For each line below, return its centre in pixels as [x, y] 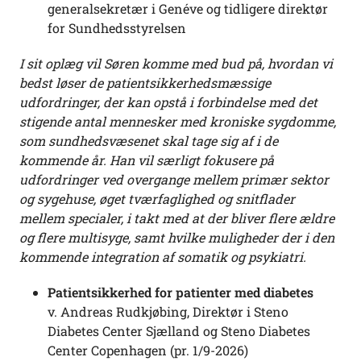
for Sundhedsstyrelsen [117, 28]
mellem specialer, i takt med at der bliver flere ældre [177, 218]
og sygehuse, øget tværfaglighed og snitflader [157, 199]
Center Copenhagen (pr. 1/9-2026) [148, 351]
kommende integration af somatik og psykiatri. [163, 257]
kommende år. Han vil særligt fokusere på [147, 160]
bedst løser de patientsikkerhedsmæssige [145, 83]
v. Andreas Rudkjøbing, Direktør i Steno [168, 312]
